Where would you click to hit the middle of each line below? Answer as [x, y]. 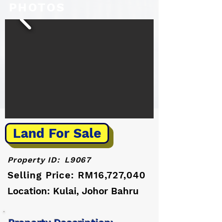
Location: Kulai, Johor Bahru [73, 191]
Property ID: [34, 160]
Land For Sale [57, 133]
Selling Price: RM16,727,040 [77, 175]
